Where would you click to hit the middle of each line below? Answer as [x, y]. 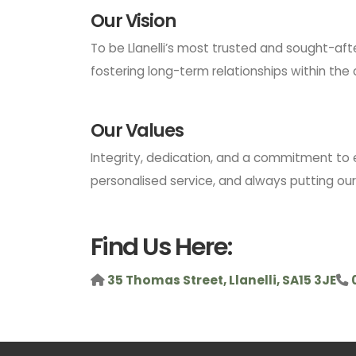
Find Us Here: [161, 247]
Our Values [137, 130]
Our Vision [133, 21]
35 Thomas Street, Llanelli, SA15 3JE [222, 280]
